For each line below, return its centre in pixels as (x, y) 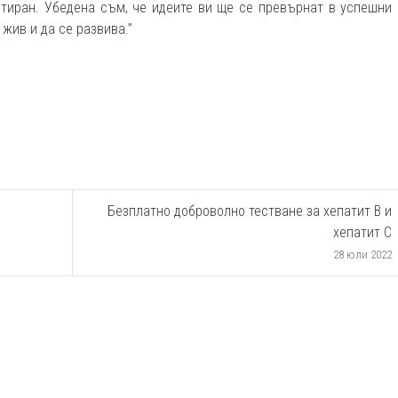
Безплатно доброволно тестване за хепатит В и (250, 211)
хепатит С (362, 232)
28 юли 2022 (362, 255)
